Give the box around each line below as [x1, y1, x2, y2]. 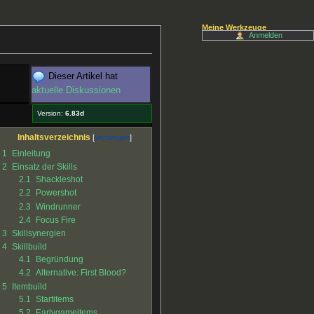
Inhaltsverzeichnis [18, 132, 91, 143]
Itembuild [11, 281, 47, 292]
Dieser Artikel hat [46, 71, 118, 82]
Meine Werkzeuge [202, 22, 266, 32]
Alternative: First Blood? [35, 268, 126, 278]
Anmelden [248, 31, 282, 40]
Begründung [35, 254, 83, 265]
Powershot [35, 188, 76, 198]
